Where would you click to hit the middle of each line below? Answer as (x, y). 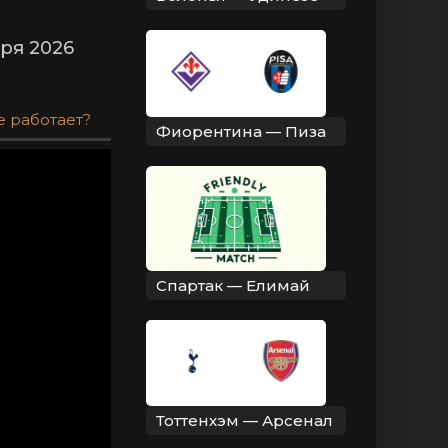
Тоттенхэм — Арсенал (244, 420)
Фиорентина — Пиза (241, 131)
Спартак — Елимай (233, 285)
